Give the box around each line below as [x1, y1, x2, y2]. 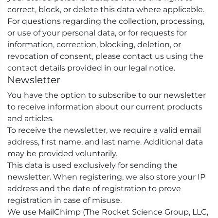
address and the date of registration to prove [7, 184, 181, 193]
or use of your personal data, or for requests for [7, 28, 187, 37]
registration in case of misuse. [7, 196, 122, 205]
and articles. [7, 114, 54, 123]
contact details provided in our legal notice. [7, 63, 175, 73]
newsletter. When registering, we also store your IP [7, 172, 205, 182]
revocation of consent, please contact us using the [7, 52, 203, 61]
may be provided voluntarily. [7, 149, 117, 158]
